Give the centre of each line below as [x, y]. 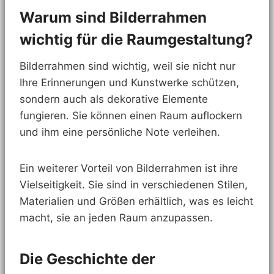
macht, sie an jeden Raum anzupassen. [116, 218]
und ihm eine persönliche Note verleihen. [120, 132]
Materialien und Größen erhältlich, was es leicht [136, 202]
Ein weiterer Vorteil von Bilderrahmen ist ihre [129, 168]
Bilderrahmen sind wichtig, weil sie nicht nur [128, 66]
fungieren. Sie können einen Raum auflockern [131, 116]
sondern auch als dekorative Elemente [114, 99]
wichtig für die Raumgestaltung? [136, 40]
